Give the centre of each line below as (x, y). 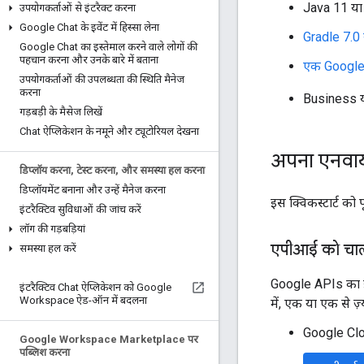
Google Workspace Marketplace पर (109, 339)
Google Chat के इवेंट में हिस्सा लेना (89, 27)
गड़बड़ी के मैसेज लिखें (61, 112)
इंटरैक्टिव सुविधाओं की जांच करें (80, 209)
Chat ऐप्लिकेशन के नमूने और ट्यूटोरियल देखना (109, 131)
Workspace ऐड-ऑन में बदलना (83, 300)
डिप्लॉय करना (45, 170)
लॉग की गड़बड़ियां (52, 229)
